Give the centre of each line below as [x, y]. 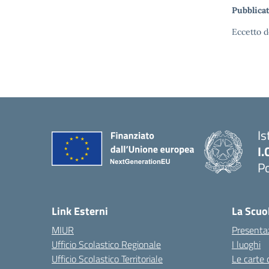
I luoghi [246, 244]
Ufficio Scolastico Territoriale [107, 259]
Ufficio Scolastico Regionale [106, 244]
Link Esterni [80, 211]
